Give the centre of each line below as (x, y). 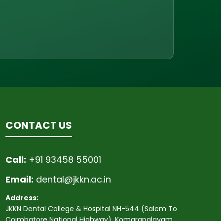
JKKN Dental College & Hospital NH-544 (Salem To (91, 209)
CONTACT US (38, 125)
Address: (22, 198)
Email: (19, 179)
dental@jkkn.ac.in (73, 179)
